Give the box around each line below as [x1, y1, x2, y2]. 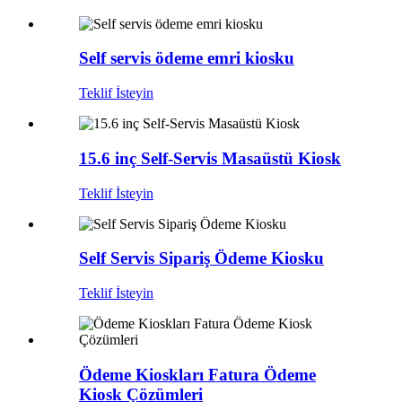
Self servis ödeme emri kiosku [79, 48, 294, 68]
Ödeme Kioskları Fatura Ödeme [79, 364, 316, 384]
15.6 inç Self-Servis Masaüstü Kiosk [79, 148, 341, 168]
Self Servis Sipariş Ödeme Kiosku [79, 249, 324, 268]
